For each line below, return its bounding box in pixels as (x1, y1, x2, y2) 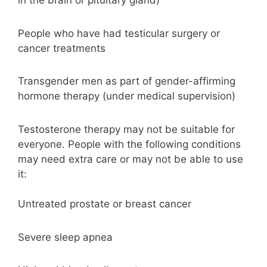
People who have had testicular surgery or (18, 27, 220, 39)
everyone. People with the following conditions (18, 138, 241, 150)
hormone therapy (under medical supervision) (18, 90, 235, 103)
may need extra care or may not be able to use (18, 153, 243, 165)
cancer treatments (18, 42, 105, 54)
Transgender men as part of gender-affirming (18, 75, 235, 88)
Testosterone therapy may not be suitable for (18, 123, 235, 135)
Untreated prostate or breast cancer (18, 198, 191, 210)
